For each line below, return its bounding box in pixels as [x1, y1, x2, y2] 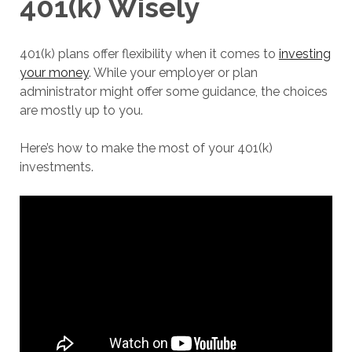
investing [278, 46, 331, 61]
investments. [19, 159, 93, 174]
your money [19, 64, 89, 80]
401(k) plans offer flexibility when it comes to [19, 46, 279, 61]
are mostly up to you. [19, 102, 143, 118]
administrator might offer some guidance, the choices [19, 83, 328, 99]
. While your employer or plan [88, 64, 258, 80]
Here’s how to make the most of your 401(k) [19, 140, 273, 156]
